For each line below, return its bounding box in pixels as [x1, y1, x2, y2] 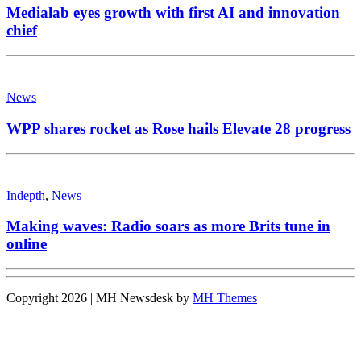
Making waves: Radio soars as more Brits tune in [6, 218, 330, 235]
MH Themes [193, 291, 257, 305]
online [6, 235, 47, 253]
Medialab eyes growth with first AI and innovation [6, 4, 340, 22]
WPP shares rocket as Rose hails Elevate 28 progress [6, 119, 351, 137]
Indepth [6, 188, 45, 202]
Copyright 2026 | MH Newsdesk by [6, 291, 193, 305]
